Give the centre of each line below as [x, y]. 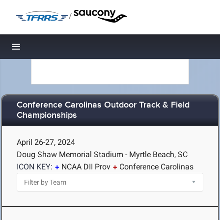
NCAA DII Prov [86, 167]
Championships [47, 116]
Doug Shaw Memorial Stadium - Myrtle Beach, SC [102, 154]
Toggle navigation [49, 49]
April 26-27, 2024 [46, 142]
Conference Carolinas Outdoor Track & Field [103, 105]
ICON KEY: [35, 167]
